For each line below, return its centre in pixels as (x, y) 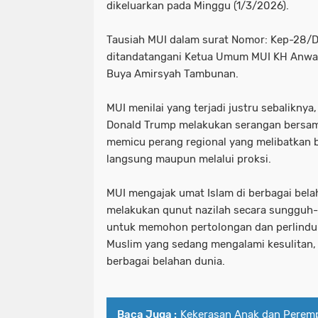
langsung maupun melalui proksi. (189, 159)
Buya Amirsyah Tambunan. (172, 74)
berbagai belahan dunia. (166, 262)
